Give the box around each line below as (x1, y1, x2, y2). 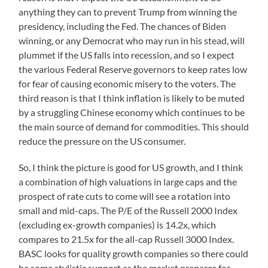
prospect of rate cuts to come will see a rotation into (19, 190, 231, 202)
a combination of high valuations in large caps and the (19, 175, 237, 187)
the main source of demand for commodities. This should (19, 120, 249, 132)
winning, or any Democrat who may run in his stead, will (19, 34, 245, 46)
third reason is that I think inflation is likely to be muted (19, 92, 245, 103)
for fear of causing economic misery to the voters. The (19, 77, 236, 89)
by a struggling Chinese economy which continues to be (19, 106, 245, 118)
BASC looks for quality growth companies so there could (19, 247, 249, 259)
